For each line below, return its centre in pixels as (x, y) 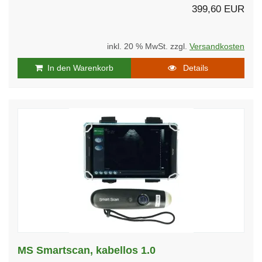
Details (192, 68)
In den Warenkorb (78, 68)
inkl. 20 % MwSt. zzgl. (148, 46)
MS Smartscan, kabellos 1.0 (87, 250)
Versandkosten (217, 46)
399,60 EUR (218, 9)
